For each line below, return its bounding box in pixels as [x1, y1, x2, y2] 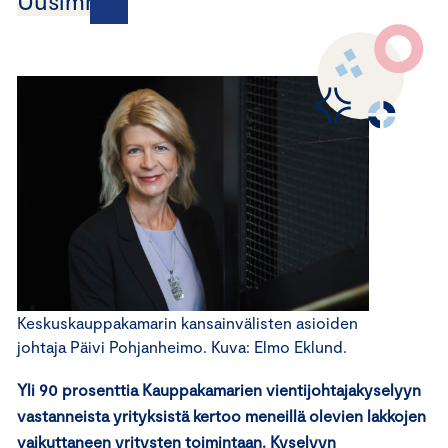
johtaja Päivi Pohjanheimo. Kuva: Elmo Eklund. [17, 336, 347, 356]
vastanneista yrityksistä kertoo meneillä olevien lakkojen [17, 405, 426, 425]
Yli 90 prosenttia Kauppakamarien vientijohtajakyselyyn [17, 379, 421, 399]
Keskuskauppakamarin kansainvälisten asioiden [17, 312, 358, 332]
